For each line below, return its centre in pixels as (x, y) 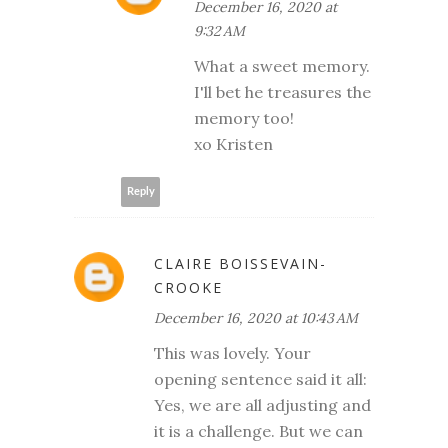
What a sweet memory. (282, 65)
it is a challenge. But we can (258, 430)
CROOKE (188, 287)
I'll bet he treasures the (282, 91)
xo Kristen (233, 143)
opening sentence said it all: (260, 378)
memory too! (244, 117)
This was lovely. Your (232, 352)
